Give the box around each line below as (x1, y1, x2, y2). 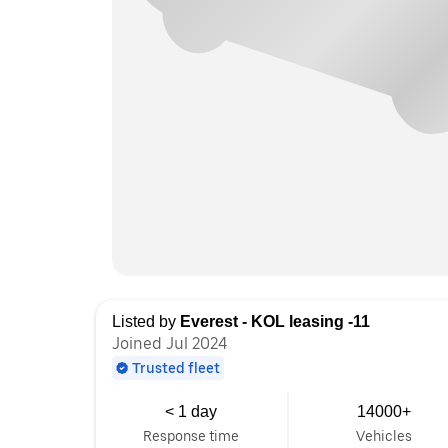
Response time (143, 428, 240, 444)
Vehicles (356, 428, 412, 444)
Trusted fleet (132, 360, 220, 376)
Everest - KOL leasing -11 (180, 313, 370, 330)
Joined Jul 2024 (112, 334, 227, 353)
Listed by (112, 313, 180, 330)
